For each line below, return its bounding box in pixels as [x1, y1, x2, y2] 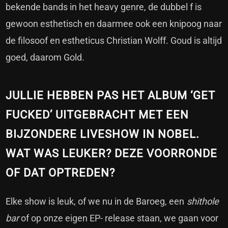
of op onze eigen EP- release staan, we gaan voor [19, 212, 219, 223]
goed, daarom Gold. [6, 51, 85, 63]
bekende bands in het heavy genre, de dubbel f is [6, 1, 202, 12]
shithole [184, 195, 219, 207]
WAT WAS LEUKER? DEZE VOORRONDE [6, 147, 218, 160]
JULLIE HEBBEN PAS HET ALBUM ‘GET [6, 89, 216, 102]
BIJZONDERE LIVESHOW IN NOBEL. [6, 127, 200, 140]
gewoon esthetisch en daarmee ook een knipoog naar [6, 18, 222, 29]
